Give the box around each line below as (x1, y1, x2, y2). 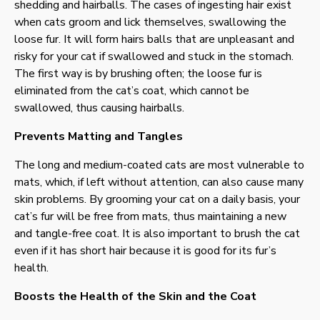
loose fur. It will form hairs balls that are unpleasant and (14, 31, 294, 48)
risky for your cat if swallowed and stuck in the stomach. (14, 49, 294, 65)
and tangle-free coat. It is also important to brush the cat (14, 226, 300, 242)
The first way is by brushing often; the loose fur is (14, 66, 262, 82)
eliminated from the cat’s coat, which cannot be (14, 83, 249, 99)
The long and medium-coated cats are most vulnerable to (14, 157, 304, 174)
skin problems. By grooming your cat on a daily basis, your (14, 191, 300, 208)
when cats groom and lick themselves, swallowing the (14, 14, 286, 31)
